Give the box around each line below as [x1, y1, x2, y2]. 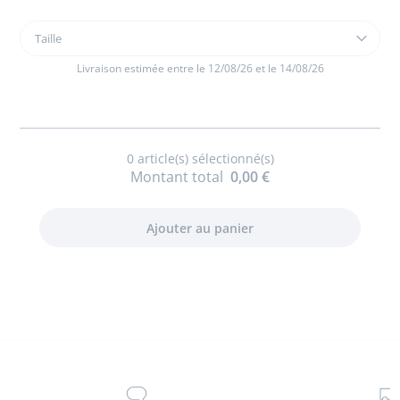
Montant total [130, 167, 223, 187]
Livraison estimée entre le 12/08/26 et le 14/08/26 [76, 61, 324, 76]
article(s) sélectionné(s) [133, 150, 274, 167]
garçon [19, 79, 66, 98]
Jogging [19, 39, 68, 59]
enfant [19, 59, 62, 79]
